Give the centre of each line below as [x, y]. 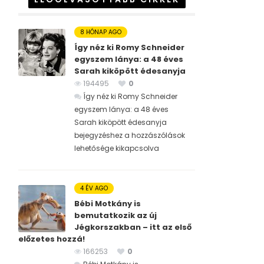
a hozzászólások [154, 136]
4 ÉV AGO [94, 189]
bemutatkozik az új [115, 216]
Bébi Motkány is [108, 204]
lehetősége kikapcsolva [117, 148]
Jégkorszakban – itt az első [133, 227]
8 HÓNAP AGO [101, 32]
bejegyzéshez [98, 136]
